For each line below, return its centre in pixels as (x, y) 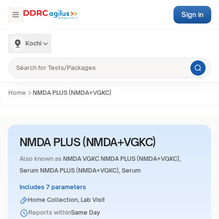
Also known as (41, 159)
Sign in (192, 14)
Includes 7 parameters (53, 187)
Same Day (86, 212)
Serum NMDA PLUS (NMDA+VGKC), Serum (80, 170)
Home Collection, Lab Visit (67, 200)
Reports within (50, 212)
